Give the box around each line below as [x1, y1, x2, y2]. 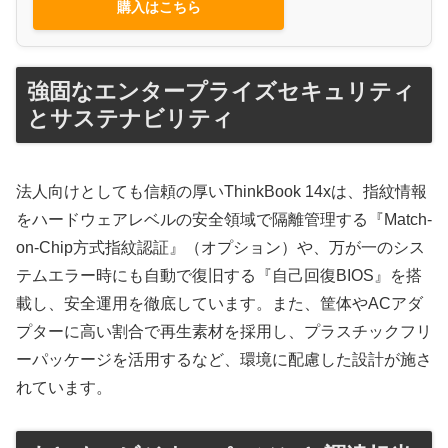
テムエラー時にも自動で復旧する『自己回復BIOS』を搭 [16, 267, 422, 285]
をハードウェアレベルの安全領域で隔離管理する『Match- [16, 211, 432, 229]
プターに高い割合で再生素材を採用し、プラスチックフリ [16, 323, 432, 341]
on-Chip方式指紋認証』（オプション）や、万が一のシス [16, 239, 425, 257]
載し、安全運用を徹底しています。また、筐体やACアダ [16, 295, 423, 313]
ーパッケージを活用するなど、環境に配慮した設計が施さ [16, 351, 432, 369]
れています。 [16, 379, 112, 397]
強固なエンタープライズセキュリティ [27, 78, 415, 104]
